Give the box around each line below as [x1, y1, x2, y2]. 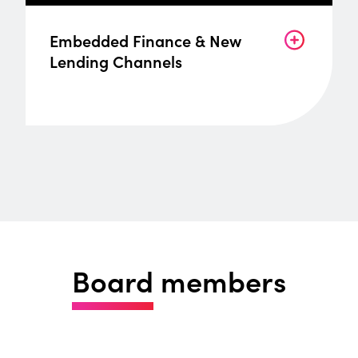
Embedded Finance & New [50, 29, 241, 52]
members [153, 260, 286, 301]
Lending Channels [50, 50, 182, 73]
